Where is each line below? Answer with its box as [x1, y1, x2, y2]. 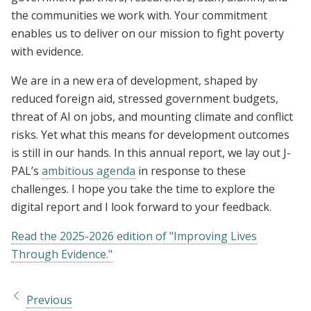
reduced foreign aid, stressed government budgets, [11, 91, 278, 107]
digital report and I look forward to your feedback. [11, 199, 271, 215]
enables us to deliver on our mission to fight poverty [11, 26, 284, 42]
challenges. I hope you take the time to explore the [11, 181, 275, 197]
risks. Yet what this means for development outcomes [11, 127, 289, 143]
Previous [26, 292, 72, 308]
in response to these [135, 163, 246, 179]
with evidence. [11, 44, 86, 60]
